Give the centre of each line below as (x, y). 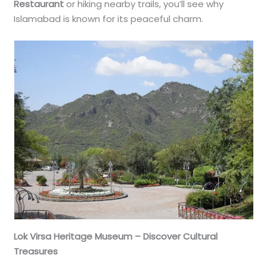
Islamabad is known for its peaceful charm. (109, 18)
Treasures (36, 251)
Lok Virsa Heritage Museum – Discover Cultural (116, 236)
